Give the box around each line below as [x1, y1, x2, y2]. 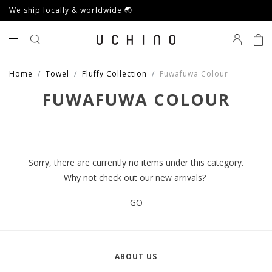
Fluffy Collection [82, 69, 147, 79]
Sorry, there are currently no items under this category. [29, 157, 243, 168]
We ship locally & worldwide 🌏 [9, 5, 135, 15]
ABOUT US [115, 251, 157, 262]
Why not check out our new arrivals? [64, 172, 208, 183]
